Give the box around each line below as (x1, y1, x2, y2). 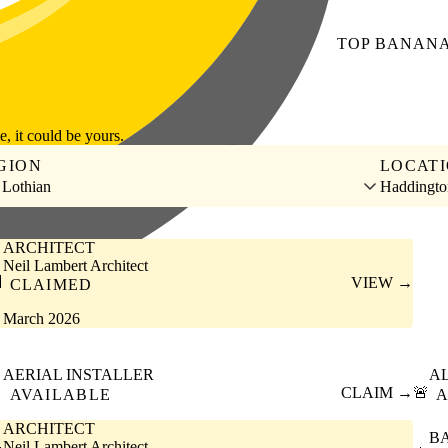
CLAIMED (9, 276, 93, 294)
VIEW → (351, 274, 414, 292)
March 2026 (2, 310, 80, 328)
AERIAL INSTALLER (2, 366, 154, 384)
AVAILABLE (9, 385, 112, 403)
